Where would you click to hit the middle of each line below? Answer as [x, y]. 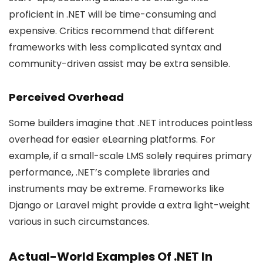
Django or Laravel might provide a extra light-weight [129, 205]
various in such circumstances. [79, 222]
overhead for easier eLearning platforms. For [112, 139]
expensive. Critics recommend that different [112, 31]
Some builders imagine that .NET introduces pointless [131, 123]
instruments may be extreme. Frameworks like [117, 189]
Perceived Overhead [66, 97]
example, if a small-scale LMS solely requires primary [130, 156]
